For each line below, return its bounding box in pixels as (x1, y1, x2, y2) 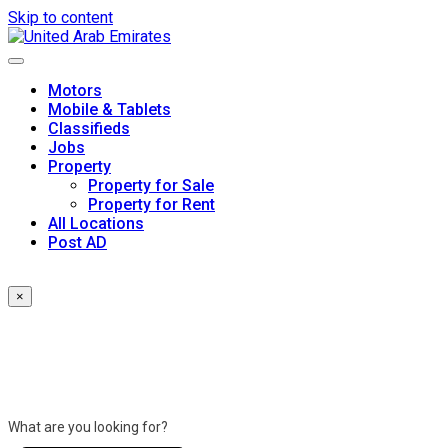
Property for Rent (88, 195, 215, 215)
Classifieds (48, 119, 130, 139)
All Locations (48, 214, 144, 234)
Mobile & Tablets (48, 100, 171, 120)
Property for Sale (88, 176, 214, 196)
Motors (48, 81, 102, 101)
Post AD (48, 233, 107, 253)
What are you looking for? (8, 419, 168, 436)
